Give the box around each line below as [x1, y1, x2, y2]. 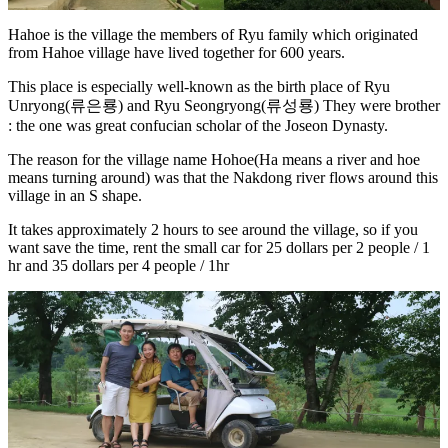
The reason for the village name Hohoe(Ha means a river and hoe [8, 151, 420, 169]
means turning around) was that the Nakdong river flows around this [8, 169, 438, 187]
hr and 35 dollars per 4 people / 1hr [8, 257, 229, 275]
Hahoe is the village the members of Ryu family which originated [8, 26, 418, 44]
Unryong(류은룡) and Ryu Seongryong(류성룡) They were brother [8, 97, 440, 115]
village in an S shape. [8, 187, 142, 205]
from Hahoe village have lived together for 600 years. [8, 44, 345, 62]
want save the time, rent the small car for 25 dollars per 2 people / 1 [8, 239, 430, 257]
